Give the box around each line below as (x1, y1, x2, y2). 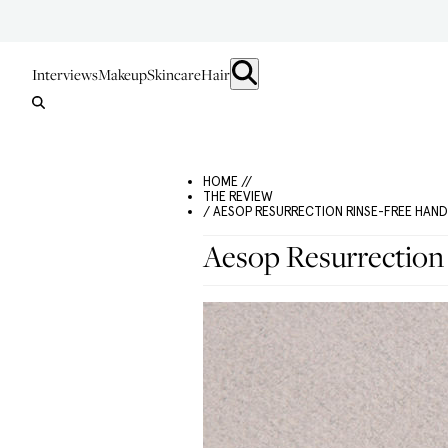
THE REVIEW (203, 189, 273, 204)
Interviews (32, 64, 98, 84)
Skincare (147, 64, 201, 84)
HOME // (203, 174, 252, 189)
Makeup (98, 64, 147, 84)
